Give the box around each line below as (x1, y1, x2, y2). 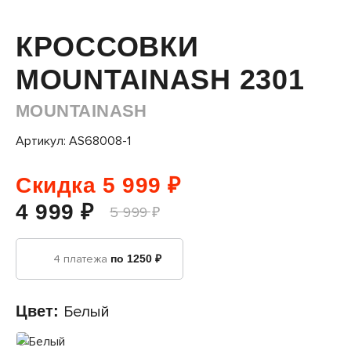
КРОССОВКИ (16, 30, 199, 63)
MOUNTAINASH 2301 (16, 63, 305, 96)
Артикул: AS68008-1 (16, 132, 131, 149)
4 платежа (53, 251, 110, 266)
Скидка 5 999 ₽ (16, 172, 181, 197)
